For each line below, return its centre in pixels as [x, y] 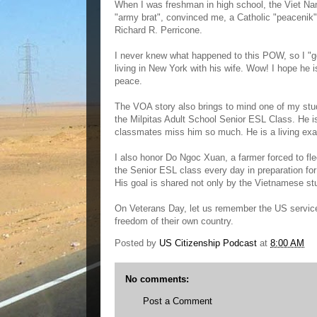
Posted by [137, 243]
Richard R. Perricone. [158, 30]
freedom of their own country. [174, 221]
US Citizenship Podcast [208, 243]
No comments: [157, 279]
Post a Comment [178, 301]
